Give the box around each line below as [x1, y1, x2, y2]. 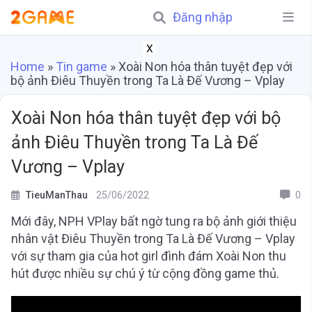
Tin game [56, 59, 107, 74]
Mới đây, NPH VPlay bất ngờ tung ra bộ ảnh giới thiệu [11, 214, 297, 228]
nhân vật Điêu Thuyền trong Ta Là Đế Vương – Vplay [11, 231, 295, 246]
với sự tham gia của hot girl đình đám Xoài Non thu [11, 249, 286, 263]
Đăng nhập [173, 10, 233, 24]
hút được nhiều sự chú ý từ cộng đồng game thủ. [11, 266, 279, 281]
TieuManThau [23, 189, 91, 201]
